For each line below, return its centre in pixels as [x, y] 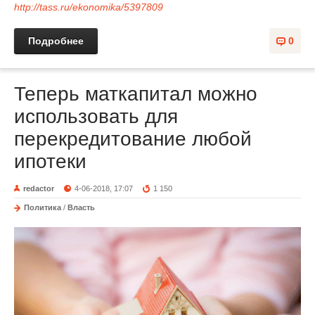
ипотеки [50, 161]
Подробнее [56, 41]
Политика [43, 207]
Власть [81, 207]
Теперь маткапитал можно [136, 94]
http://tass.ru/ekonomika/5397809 [89, 7]
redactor [39, 188]
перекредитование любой [133, 139]
